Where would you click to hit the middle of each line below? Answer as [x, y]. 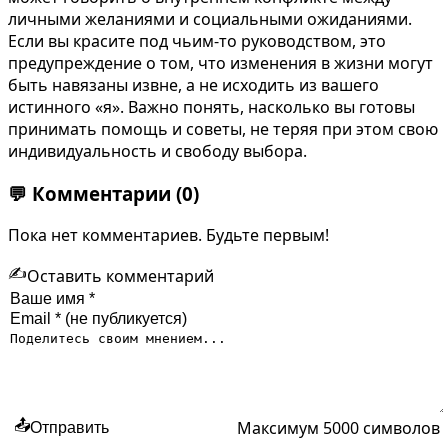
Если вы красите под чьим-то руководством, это [197, 40]
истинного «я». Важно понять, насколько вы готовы [211, 106]
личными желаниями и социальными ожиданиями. [210, 18]
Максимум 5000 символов [338, 427]
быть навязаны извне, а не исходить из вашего [193, 84]
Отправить [69, 427]
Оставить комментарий [120, 275]
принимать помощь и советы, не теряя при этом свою [223, 128]
